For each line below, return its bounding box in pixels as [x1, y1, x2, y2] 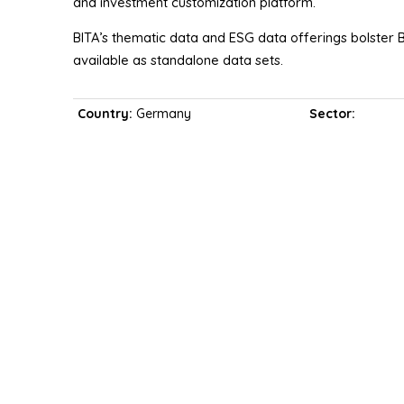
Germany [135, 106, 191, 123]
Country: [77, 106, 136, 123]
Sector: [309, 106, 356, 123]
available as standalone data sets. [72, 51, 283, 69]
